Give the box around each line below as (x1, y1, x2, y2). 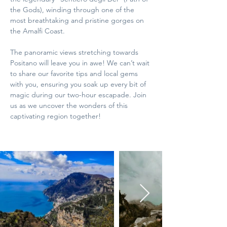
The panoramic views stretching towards (10, 48, 140, 57)
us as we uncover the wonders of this (10, 101, 130, 110)
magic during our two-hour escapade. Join (10, 90, 148, 99)
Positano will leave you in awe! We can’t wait (10, 58, 152, 67)
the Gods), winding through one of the (10, 5, 136, 14)
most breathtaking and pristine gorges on (10, 16, 146, 25)
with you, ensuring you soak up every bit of (10, 80, 148, 89)
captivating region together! (10, 111, 101, 121)
